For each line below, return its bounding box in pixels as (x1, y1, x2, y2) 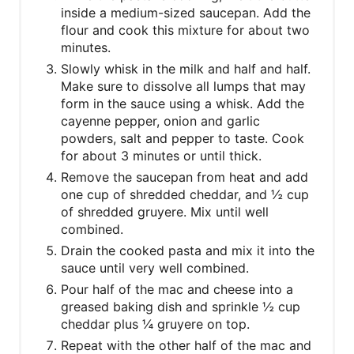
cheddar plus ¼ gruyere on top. (61, 315, 250, 332)
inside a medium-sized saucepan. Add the (61, 4, 311, 21)
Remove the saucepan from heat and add (61, 168, 308, 185)
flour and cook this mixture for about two (61, 21, 310, 38)
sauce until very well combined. (61, 259, 249, 276)
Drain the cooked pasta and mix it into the (61, 242, 314, 258)
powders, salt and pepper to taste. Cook (61, 130, 304, 146)
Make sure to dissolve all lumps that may (61, 77, 306, 94)
